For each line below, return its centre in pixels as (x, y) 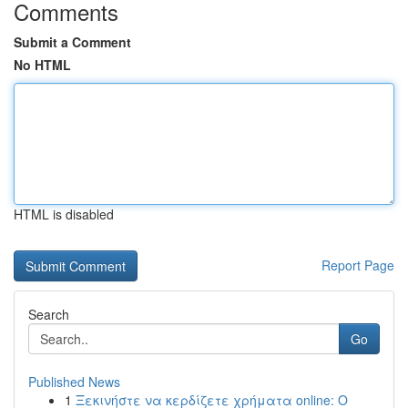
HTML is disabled (64, 214)
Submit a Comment (72, 42)
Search (49, 314)
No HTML (42, 65)
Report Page (358, 265)
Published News (74, 382)
